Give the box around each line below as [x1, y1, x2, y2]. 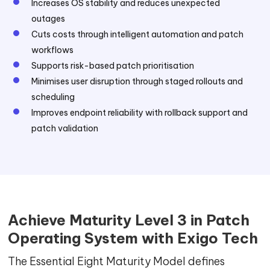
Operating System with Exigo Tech [8, 229, 259, 247]
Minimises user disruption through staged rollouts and [31, 76, 243, 87]
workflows [31, 45, 74, 55]
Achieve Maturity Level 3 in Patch [8, 211, 250, 229]
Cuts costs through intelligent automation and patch [31, 29, 244, 40]
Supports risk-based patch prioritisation [31, 60, 195, 71]
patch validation [31, 123, 99, 134]
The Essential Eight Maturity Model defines [8, 254, 225, 268]
